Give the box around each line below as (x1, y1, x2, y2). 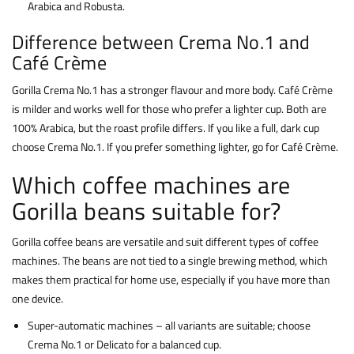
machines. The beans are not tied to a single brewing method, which (12, 252, 328, 269)
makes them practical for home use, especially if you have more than (12, 271, 330, 288)
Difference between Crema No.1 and (12, 28, 311, 57)
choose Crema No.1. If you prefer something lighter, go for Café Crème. (12, 138, 338, 156)
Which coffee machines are (12, 167, 291, 204)
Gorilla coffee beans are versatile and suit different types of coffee (12, 233, 318, 250)
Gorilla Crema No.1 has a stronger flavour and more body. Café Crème (12, 81, 333, 99)
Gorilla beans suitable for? (12, 193, 281, 230)
